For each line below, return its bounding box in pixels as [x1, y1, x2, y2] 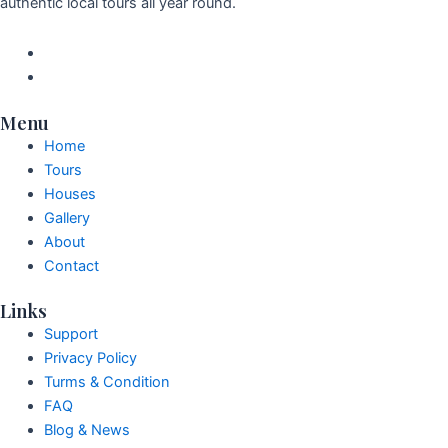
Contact [43, 256, 99, 275]
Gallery [43, 208, 90, 227]
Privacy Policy [43, 349, 137, 368]
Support [43, 325, 98, 344]
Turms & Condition [43, 373, 170, 392]
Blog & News [43, 421, 130, 440]
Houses [43, 184, 96, 203]
